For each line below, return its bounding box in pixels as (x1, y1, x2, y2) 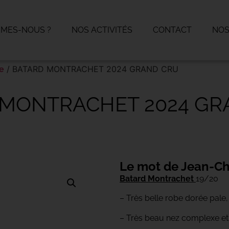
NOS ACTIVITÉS (72, 25, 132, 35)
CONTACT (153, 25, 192, 35)
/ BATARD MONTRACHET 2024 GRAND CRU (4, 64, 178, 74)
